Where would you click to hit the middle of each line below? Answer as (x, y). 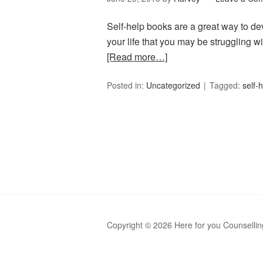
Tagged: (226, 85)
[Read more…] (137, 57)
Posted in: (127, 85)
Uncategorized (173, 85)
